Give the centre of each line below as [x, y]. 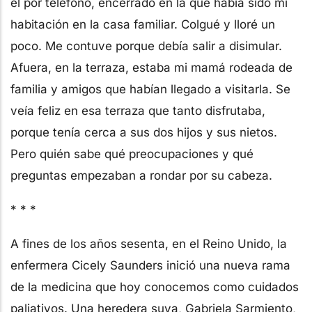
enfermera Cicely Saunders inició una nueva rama [150, 265]
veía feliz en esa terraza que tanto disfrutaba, [138, 110]
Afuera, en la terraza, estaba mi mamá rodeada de [151, 67]
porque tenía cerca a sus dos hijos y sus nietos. [144, 132]
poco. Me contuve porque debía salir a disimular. [146, 46]
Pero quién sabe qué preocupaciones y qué [132, 154]
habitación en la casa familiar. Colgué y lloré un [143, 24]
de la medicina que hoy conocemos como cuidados [155, 287]
